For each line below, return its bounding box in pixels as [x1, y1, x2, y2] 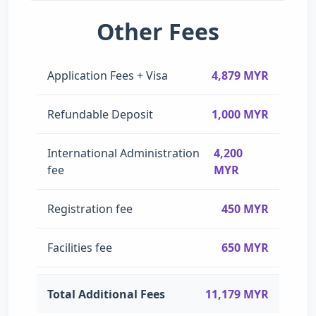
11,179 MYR [205, 286, 269, 302]
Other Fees [97, 16, 219, 47]
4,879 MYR [212, 67, 269, 83]
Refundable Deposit [47, 106, 153, 122]
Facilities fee [47, 239, 112, 255]
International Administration [47, 145, 200, 161]
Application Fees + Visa [47, 67, 168, 83]
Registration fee [47, 200, 133, 217]
